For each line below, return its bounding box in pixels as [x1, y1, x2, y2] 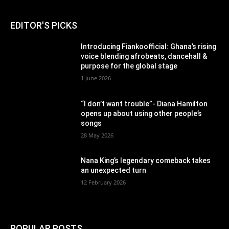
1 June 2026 [81, 74, 111, 82]
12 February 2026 [81, 178, 126, 187]
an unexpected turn [81, 166, 147, 175]
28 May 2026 [81, 131, 114, 139]
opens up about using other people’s [81, 109, 202, 118]
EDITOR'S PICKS [10, 19, 77, 31]
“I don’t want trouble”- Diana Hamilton [81, 99, 208, 108]
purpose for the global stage [81, 61, 178, 70]
